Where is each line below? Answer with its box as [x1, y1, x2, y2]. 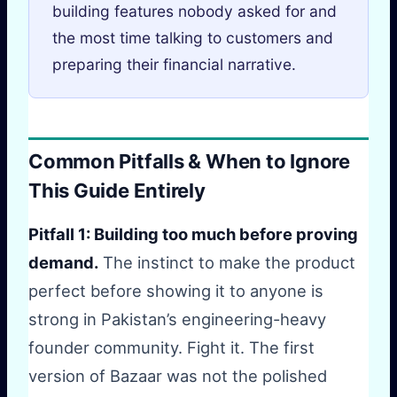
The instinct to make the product [98, 252, 355, 272]
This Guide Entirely [28, 179, 206, 203]
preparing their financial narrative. [51, 55, 296, 74]
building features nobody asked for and [51, 2, 337, 21]
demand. [28, 252, 98, 272]
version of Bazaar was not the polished [28, 365, 327, 385]
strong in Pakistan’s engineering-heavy [28, 308, 326, 329]
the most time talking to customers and [51, 28, 333, 48]
